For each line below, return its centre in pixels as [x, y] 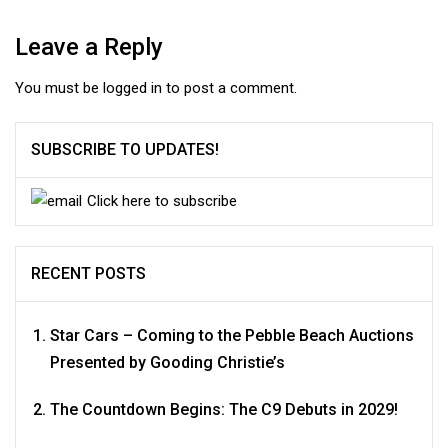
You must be [59, 87]
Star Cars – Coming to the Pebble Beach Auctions [232, 335]
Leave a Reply [89, 46]
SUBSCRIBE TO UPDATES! [125, 149]
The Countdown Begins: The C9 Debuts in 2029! [224, 409]
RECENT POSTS [88, 273]
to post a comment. [229, 87]
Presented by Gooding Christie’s [167, 362]
